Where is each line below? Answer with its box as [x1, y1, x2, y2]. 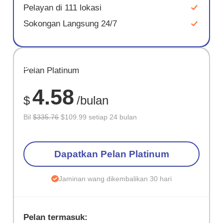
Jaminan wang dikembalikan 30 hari [58, 175, 172, 183]
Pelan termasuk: [23, 212, 88, 222]
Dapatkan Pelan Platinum [54, 148, 169, 159]
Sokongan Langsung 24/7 [23, 19, 117, 29]
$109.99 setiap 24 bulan [59, 113, 137, 121]
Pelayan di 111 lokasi [23, 2, 102, 12]
